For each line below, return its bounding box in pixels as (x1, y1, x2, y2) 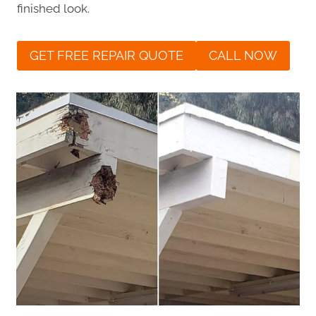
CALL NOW (209, 48, 277, 63)
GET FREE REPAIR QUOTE (30, 48, 183, 63)
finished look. (17, 1, 90, 16)
